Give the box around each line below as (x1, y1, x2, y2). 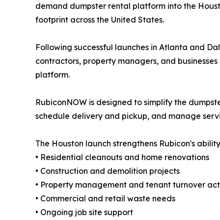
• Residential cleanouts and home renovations (35, 152, 209, 162)
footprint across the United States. (35, 14, 164, 25)
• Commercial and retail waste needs (35, 193, 175, 203)
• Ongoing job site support (35, 207, 133, 217)
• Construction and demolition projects (35, 165, 180, 176)
